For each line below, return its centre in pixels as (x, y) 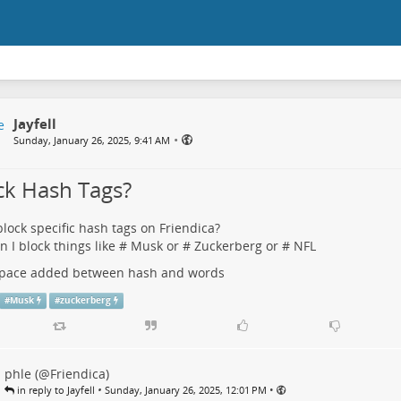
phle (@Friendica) (56, 374)
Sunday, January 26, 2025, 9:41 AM (91, 140)
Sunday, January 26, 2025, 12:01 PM (185, 390)
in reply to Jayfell (54, 390)
